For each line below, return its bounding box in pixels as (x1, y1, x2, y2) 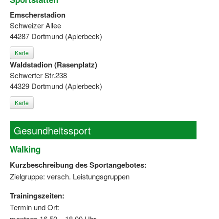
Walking (10, 143, 41, 155)
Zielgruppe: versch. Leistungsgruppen (10, 171, 130, 182)
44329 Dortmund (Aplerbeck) (10, 81, 102, 91)
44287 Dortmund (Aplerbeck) (10, 31, 102, 42)
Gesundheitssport (14, 123, 91, 138)
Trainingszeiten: (10, 190, 65, 201)
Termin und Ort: (10, 202, 60, 213)
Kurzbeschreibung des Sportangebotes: (10, 159, 147, 171)
